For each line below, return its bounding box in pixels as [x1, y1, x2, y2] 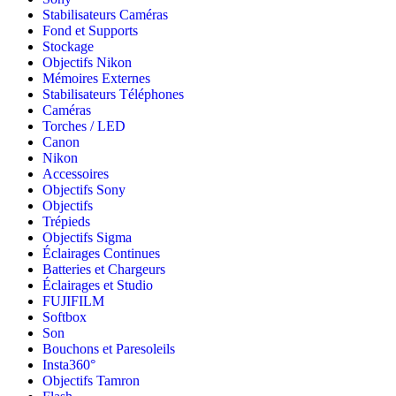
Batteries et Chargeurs [42, 262, 165, 278]
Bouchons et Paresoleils [42, 341, 175, 357]
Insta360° [42, 357, 95, 373]
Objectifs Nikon [42, 55, 132, 71]
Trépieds [42, 214, 90, 230]
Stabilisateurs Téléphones [42, 87, 184, 103]
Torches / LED [42, 118, 126, 134]
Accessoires [42, 166, 109, 182]
